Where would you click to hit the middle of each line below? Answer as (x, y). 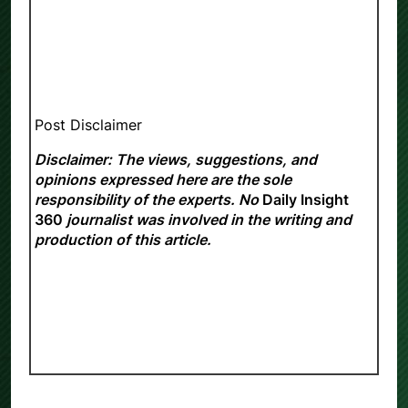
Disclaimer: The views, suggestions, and (176, 159)
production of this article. (123, 239)
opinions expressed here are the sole (163, 179)
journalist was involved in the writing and (208, 219)
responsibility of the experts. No (149, 199)
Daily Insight (306, 199)
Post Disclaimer (89, 124)
